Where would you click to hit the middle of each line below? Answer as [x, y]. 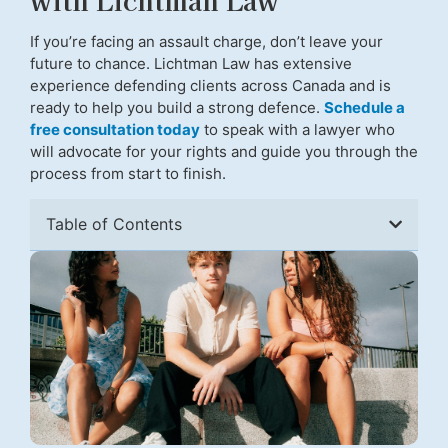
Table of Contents [114, 224]
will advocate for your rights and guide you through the [224, 151]
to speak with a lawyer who [297, 129]
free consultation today [115, 129]
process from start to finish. [128, 173]
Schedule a [364, 107]
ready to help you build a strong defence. [177, 107]
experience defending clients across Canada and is [210, 85]
